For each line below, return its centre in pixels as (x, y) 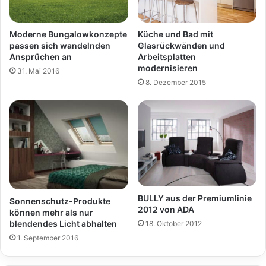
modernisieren (168, 68)
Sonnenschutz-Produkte (60, 201)
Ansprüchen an (41, 57)
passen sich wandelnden (60, 46)
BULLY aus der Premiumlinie (195, 198)
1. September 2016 (48, 238)
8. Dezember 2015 (176, 83)
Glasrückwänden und (181, 46)
